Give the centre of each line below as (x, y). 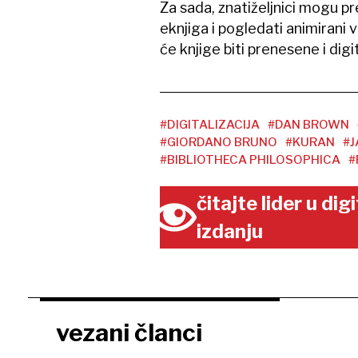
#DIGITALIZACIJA (209, 125)
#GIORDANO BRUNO (218, 142)
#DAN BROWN (308, 125)
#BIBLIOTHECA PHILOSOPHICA (250, 160)
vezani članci (129, 332)
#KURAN (310, 142)
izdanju (230, 231)
